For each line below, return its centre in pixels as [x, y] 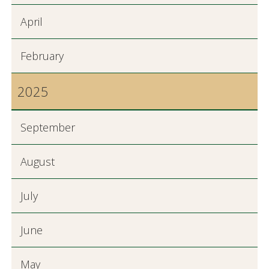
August [37, 162]
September [47, 127]
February [42, 56]
